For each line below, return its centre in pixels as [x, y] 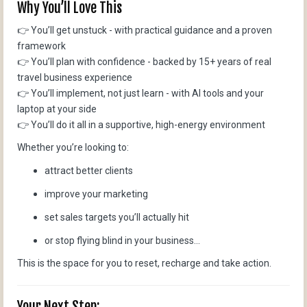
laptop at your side [57, 109]
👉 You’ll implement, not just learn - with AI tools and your [140, 93]
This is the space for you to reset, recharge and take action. [144, 263]
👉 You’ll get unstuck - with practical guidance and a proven [145, 30]
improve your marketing [96, 194]
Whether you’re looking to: [73, 147]
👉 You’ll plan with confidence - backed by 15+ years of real [144, 61]
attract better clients [89, 170]
